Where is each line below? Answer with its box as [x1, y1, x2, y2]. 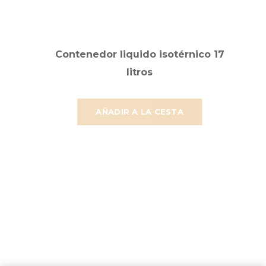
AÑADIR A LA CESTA [96, 106, 183, 116]
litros [126, 66, 153, 78]
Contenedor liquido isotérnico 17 [55, 48, 224, 60]
